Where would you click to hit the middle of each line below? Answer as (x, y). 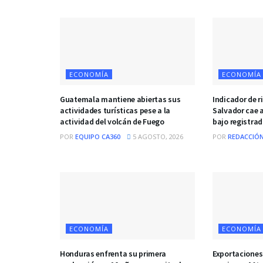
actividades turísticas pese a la (115, 110)
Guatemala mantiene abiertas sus (120, 99)
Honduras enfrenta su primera (113, 253)
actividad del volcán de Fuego (112, 121)
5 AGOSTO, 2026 (157, 136)
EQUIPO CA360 (98, 136)
